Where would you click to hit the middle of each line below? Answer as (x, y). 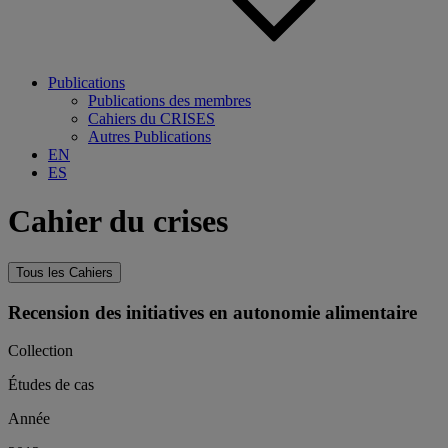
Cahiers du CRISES (151, 118)
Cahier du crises (118, 221)
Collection (40, 351)
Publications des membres (169, 100)
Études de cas (51, 385)
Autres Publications (149, 136)
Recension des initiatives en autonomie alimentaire (212, 312)
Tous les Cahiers (64, 272)
